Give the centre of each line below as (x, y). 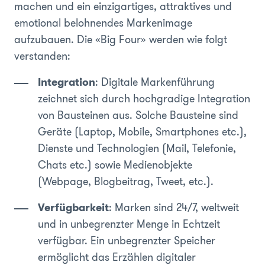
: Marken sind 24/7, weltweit (174, 207)
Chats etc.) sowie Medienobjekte (115, 165)
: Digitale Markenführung (155, 82)
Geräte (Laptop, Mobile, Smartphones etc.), (142, 132)
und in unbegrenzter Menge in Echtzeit (129, 224)
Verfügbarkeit (73, 207)
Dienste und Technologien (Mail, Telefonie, (137, 148)
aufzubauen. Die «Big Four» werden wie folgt (121, 39)
